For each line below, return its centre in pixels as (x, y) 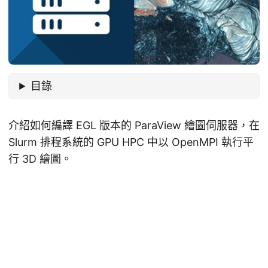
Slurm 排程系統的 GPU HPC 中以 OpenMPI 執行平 (131, 142)
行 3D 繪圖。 (40, 159)
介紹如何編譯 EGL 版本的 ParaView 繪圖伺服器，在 (134, 126)
